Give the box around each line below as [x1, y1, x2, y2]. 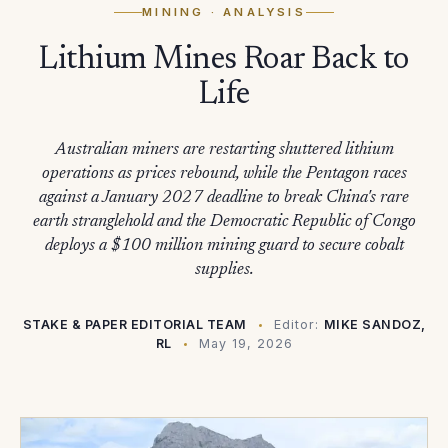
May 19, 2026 [198, 336, 293, 351]
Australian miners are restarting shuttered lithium [54, 142, 394, 159]
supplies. [194, 262, 254, 279]
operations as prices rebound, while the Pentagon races [41, 166, 407, 183]
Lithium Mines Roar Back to [39, 44, 409, 76]
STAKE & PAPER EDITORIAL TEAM [22, 317, 247, 332]
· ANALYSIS [204, 5, 306, 19]
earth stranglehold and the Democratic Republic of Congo [32, 214, 416, 231]
